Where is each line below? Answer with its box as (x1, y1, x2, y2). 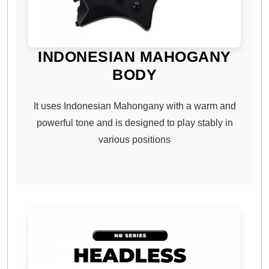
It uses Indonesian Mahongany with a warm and (33, 100, 236, 111)
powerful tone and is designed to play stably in (36, 117, 233, 128)
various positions (98, 134, 171, 145)
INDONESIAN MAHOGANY (38, 47, 231, 65)
